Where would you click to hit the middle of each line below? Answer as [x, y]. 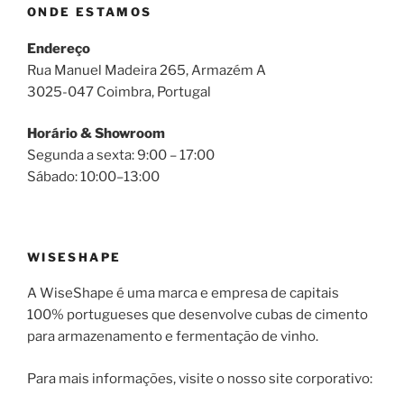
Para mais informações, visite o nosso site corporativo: [200, 378]
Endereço [59, 48]
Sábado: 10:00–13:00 [93, 177]
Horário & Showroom [96, 134]
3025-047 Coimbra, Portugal [119, 92]
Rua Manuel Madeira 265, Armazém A [147, 70]
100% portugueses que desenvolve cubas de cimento [197, 315]
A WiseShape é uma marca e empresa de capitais [183, 294]
